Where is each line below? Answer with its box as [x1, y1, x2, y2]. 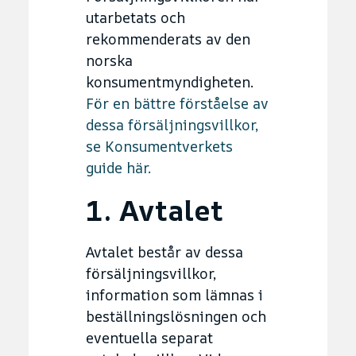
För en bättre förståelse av [86, 93, 269, 113]
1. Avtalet [86, 190, 223, 230]
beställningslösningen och [86, 306, 266, 326]
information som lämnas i [86, 284, 263, 304]
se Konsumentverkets [86, 136, 233, 156]
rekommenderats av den [86, 29, 250, 48]
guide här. [86, 157, 151, 177]
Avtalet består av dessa [86, 242, 243, 261]
